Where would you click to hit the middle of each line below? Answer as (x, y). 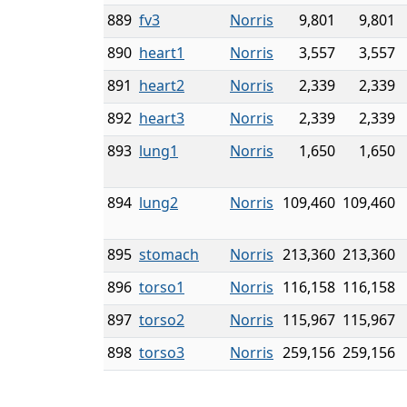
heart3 (162, 118)
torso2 (162, 320)
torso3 (162, 352)
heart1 (162, 53)
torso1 (162, 287)
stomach (169, 254)
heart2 (162, 85)
